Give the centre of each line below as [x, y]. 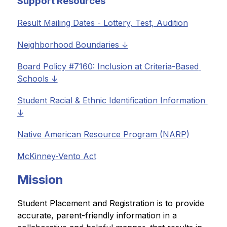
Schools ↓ [37, 78]
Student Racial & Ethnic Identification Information [111, 100]
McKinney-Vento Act [56, 156]
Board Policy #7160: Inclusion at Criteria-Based [108, 66]
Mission [40, 179]
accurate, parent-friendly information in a [97, 215]
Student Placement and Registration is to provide [110, 203]
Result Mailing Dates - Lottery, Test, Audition [102, 23]
